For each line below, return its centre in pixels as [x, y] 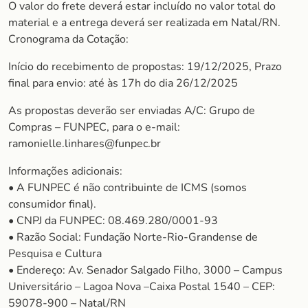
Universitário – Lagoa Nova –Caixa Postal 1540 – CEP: [142, 287]
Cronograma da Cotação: [68, 39]
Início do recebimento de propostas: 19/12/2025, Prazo [145, 67]
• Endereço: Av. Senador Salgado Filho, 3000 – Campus [145, 270]
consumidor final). [52, 204]
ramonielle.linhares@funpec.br [85, 144]
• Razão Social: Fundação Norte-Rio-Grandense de [133, 237]
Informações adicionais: [65, 171]
